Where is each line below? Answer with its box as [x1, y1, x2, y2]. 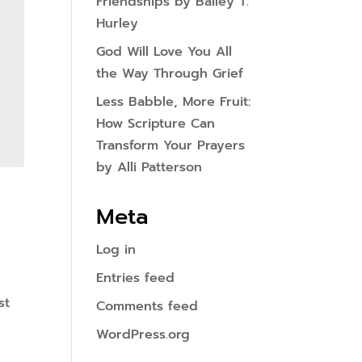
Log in [96, 240, 137, 259]
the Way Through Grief [96, 64, 244, 83]
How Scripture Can [96, 114, 216, 133]
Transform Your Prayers [96, 136, 246, 155]
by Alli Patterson [96, 158, 203, 177]
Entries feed [96, 268, 175, 288]
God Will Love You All [96, 42, 233, 61]
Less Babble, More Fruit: [96, 92, 251, 112]
